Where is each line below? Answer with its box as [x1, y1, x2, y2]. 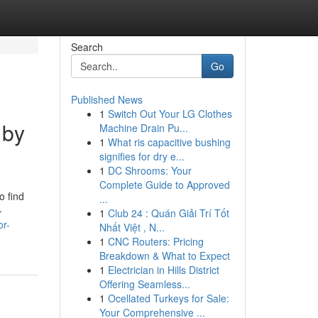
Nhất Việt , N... [99, 220, 165, 234]
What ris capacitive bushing [107, 135, 231, 149]
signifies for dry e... [99, 149, 185, 163]
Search [70, 40, 103, 54]
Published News [70, 92, 143, 106]
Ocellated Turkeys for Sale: [107, 291, 229, 305]
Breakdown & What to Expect [99, 248, 230, 263]
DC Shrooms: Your [107, 163, 192, 177]
